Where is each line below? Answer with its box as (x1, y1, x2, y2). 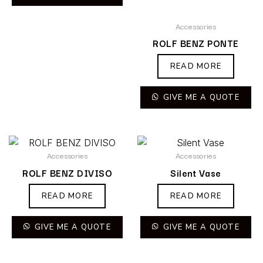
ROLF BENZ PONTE (153, 36, 239, 50)
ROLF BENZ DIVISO (22, 166, 112, 180)
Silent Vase (170, 166, 221, 180)
